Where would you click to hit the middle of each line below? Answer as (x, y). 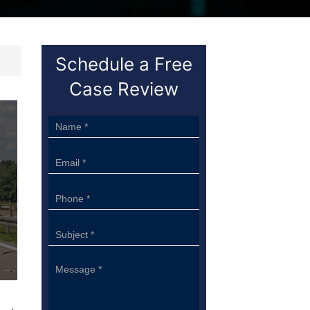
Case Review (124, 89)
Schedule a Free (124, 64)
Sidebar (67, 123)
